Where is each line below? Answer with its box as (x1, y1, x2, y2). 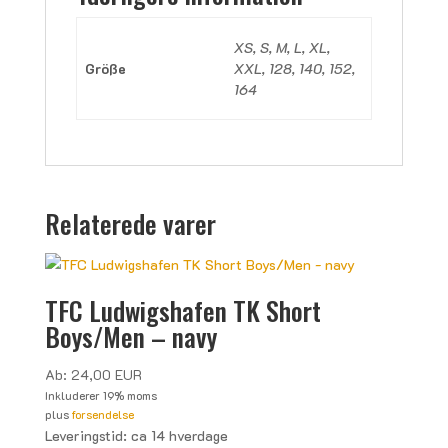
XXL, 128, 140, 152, (234, 59, 355, 78)
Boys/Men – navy (44, 317, 217, 356)
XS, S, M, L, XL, (234, 38, 330, 57)
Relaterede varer (44, 204, 216, 243)
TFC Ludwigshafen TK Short (44, 291, 321, 330)
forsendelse (71, 407, 134, 422)
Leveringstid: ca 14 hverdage (44, 426, 228, 445)
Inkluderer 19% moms (44, 388, 157, 403)
